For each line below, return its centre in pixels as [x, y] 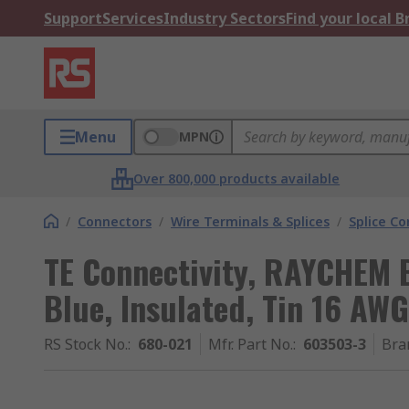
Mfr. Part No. [251, 344]
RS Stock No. [86, 344]
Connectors [115, 221]
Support [73, 18]
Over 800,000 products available [237, 178]
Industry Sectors [225, 18]
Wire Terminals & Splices [250, 221]
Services [133, 18]
